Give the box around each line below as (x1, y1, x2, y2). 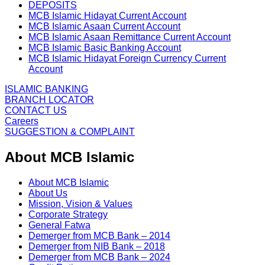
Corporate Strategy (28, 209, 108, 219)
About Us (28, 188, 67, 198)
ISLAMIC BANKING (5, 84, 88, 95)
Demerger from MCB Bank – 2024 (28, 251, 170, 262)
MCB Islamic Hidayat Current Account (28, 11, 186, 21)
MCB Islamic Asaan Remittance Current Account (28, 32, 231, 43)
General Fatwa (28, 219, 91, 230)
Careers (5, 116, 38, 127)
